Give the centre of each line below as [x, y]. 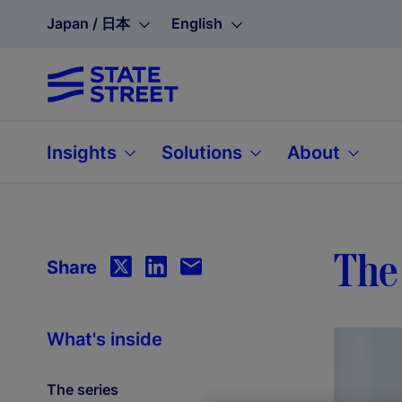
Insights [84, 152]
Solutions [204, 152]
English [197, 23]
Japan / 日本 [88, 23]
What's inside [105, 339]
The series [83, 389]
